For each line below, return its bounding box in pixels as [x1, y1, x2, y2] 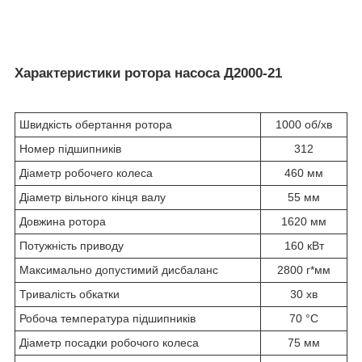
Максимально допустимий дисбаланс [19, 263, 218, 276]
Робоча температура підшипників [19, 311, 196, 325]
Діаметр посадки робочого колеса [19, 335, 199, 349]
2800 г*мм [277, 263, 330, 276]
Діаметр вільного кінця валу [19, 190, 166, 204]
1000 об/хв [276, 117, 332, 131]
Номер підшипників [19, 141, 121, 155]
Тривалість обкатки [19, 287, 120, 301]
